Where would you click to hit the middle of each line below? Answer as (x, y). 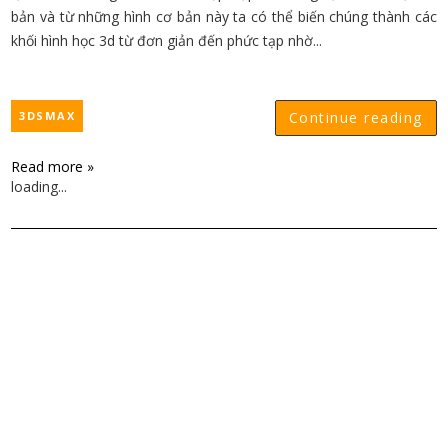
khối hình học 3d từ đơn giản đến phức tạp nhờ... (167, 40)
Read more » (53, 166)
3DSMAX (47, 115)
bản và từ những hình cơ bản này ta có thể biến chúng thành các (224, 16)
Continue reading (355, 117)
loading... (39, 186)
